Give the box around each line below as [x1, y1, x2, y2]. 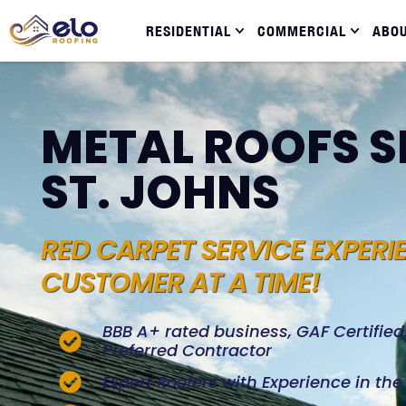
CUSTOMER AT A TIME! [41, 264, 320, 302]
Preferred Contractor [102, 339, 273, 362]
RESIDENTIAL [145, 22, 231, 40]
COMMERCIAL [257, 22, 347, 40]
